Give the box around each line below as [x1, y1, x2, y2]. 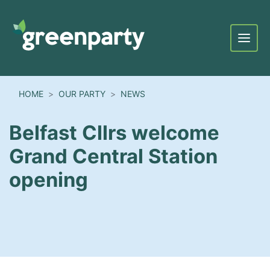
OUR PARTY [58, 88, 105, 99]
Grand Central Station [9, 144, 218, 169]
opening [9, 168, 88, 192]
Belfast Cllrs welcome [9, 121, 219, 145]
